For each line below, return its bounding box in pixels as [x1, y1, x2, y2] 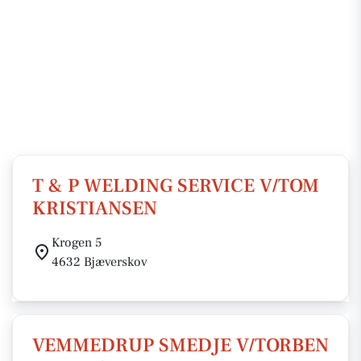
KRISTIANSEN [32, 196, 157, 221]
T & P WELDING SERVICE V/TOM [32, 173, 319, 198]
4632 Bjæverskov [52, 254, 147, 270]
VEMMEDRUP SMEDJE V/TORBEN [32, 333, 329, 358]
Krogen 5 [52, 234, 102, 251]
